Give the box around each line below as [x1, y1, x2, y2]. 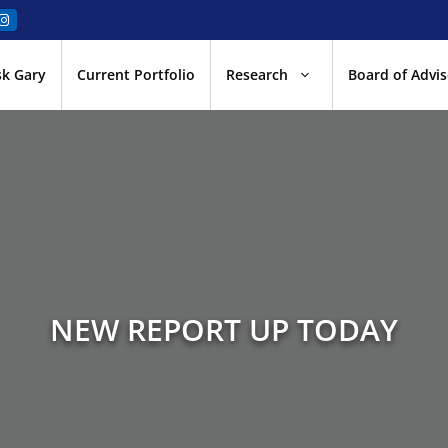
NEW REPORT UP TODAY [50, 309, 398, 350]
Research [226, 65, 288, 84]
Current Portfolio [77, 65, 195, 84]
